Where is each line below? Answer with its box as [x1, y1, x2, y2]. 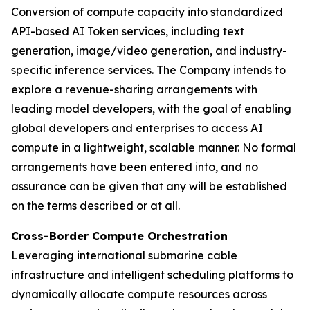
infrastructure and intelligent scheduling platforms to [11, 268, 293, 282]
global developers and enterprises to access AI [11, 121, 263, 135]
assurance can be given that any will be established [11, 179, 287, 193]
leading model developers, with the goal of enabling [11, 102, 291, 116]
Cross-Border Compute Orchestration [11, 229, 228, 243]
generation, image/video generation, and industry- [11, 44, 287, 57]
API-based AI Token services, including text [11, 24, 244, 38]
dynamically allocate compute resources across [11, 287, 267, 301]
